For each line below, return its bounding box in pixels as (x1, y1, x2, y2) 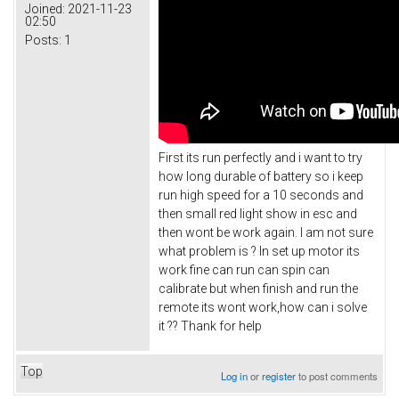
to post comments (296, 369, 379, 384)
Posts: (25, 32, 61, 47)
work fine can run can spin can (159, 263, 330, 278)
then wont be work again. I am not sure (159, 225, 373, 240)
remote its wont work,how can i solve (159, 300, 367, 315)
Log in (221, 369, 248, 384)
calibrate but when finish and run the (159, 281, 358, 297)
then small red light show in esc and (159, 207, 357, 222)
